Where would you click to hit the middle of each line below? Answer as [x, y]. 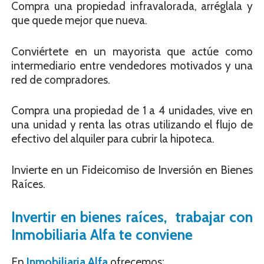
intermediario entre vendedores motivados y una [132, 65]
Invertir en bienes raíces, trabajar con [132, 217]
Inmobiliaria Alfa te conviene [102, 235]
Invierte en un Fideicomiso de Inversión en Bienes [132, 170]
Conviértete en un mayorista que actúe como [132, 51]
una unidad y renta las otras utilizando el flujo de [132, 125]
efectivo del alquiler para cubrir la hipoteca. [113, 139]
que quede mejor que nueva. [79, 21]
